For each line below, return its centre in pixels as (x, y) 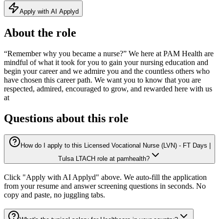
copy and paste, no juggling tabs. (55, 195)
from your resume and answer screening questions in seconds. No (105, 186)
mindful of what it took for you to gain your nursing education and (106, 62)
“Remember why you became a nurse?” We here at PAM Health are (109, 53)
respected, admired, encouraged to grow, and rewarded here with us (108, 88)
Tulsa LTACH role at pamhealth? (104, 159)
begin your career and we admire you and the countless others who (107, 71)
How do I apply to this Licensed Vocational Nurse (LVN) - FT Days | (115, 146)
